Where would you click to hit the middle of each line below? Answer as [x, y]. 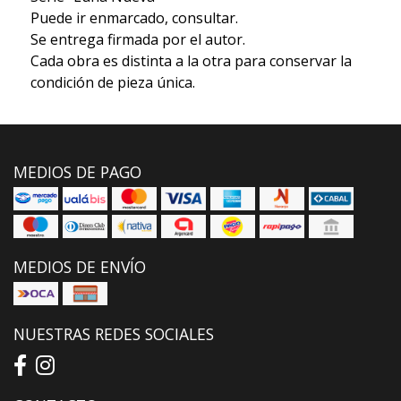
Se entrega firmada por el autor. [137, 39]
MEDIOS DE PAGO [77, 171]
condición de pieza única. [112, 82]
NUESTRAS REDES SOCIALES [114, 333]
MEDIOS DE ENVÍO [80, 266]
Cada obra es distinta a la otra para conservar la [191, 60]
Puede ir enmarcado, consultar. [134, 17]
